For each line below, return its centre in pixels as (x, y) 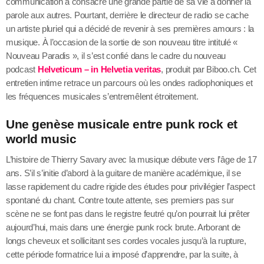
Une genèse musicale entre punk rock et (122, 124)
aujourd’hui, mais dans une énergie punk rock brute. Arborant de (123, 227)
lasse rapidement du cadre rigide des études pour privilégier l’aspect (131, 187)
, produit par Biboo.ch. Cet (209, 70)
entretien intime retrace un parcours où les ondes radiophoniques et (129, 83)
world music (41, 139)
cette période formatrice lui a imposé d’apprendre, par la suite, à (122, 255)
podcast (22, 70)
